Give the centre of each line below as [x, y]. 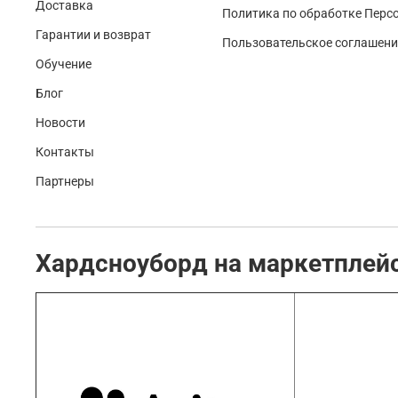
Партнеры [65, 182]
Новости [60, 123]
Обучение [64, 65]
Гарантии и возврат [93, 36]
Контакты [65, 153]
